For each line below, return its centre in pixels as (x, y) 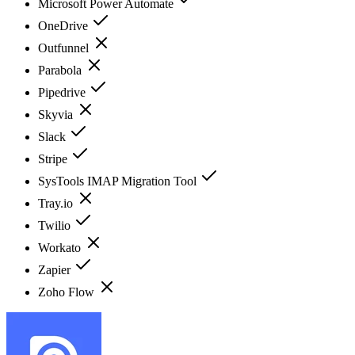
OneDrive (65, 25)
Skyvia (57, 114)
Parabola (61, 70)
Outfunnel (65, 48)
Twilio (56, 225)
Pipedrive (63, 92)
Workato (61, 247)
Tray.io (57, 203)
